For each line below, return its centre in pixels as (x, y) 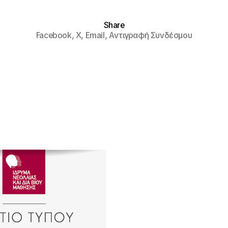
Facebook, (56, 36)
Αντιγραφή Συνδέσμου (150, 36)
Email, (97, 36)
